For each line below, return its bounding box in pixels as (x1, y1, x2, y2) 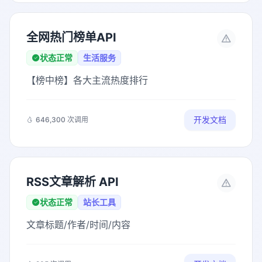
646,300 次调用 (36, 115, 88, 124)
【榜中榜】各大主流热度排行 (26, 74, 148, 86)
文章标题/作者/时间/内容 (26, 219, 130, 230)
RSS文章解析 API (26, 175, 119, 189)
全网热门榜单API (26, 30, 116, 44)
